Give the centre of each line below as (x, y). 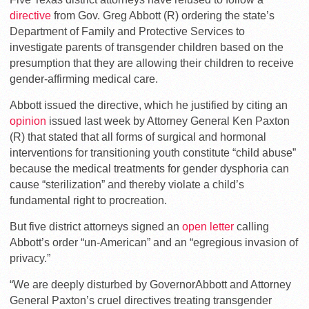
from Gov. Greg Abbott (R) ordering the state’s (163, 16)
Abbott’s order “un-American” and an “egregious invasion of (154, 243)
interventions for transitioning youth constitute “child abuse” (153, 153)
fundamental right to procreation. (88, 201)
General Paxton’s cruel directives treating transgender (141, 301)
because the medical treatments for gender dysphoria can (149, 169)
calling (251, 227)
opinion (28, 121)
